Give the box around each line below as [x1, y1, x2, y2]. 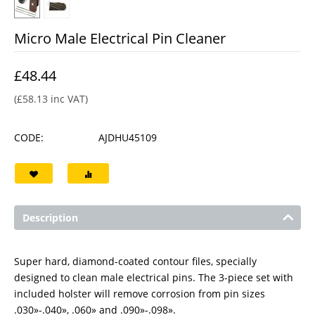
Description [22, 211, 78, 224]
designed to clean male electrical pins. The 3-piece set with [14, 271, 293, 284]
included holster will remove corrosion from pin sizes [14, 287, 265, 300]
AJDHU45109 [98, 131, 157, 144]
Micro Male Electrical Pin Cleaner [14, 29, 226, 48]
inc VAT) [48, 92, 88, 105]
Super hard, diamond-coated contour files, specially [14, 255, 257, 268]
